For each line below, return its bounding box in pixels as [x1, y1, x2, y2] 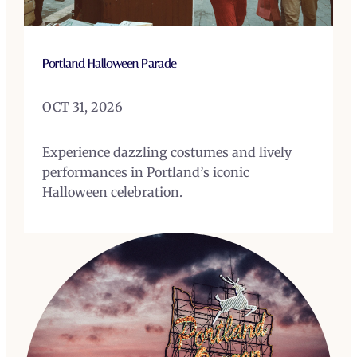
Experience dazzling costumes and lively [41, 143, 292, 160]
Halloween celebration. [41, 183, 182, 200]
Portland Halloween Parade [41, 56, 176, 71]
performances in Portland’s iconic [41, 163, 249, 180]
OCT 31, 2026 [41, 98, 123, 115]
